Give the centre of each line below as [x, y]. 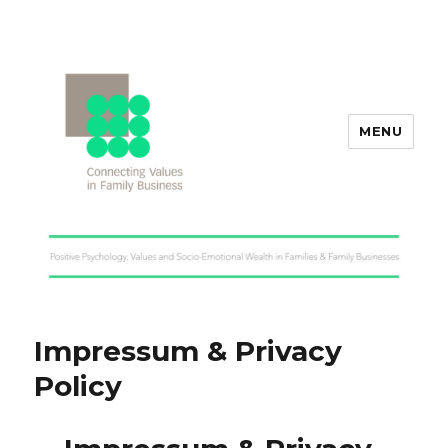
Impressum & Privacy [188, 350]
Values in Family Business [192, 249]
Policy [78, 385]
